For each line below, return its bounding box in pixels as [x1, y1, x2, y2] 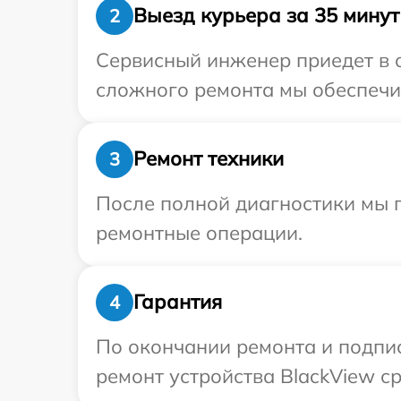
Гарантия [133, 289, 222, 314]
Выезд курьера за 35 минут [133, 3, 399, 28]
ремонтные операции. [96, 219, 303, 245]
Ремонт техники [133, 146, 284, 171]
